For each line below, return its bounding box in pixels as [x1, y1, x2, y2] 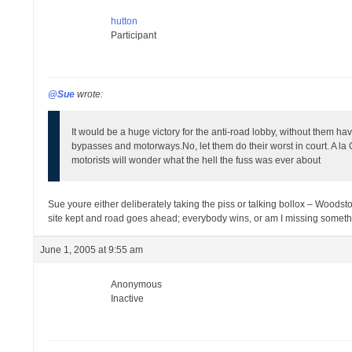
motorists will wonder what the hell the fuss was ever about [71, 155, 321, 166]
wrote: [75, 89, 104, 100]
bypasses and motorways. [71, 141, 183, 152]
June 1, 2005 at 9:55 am [40, 244, 144, 255]
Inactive [111, 293, 145, 304]
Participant [111, 30, 157, 41]
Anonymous [111, 279, 163, 290]
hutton [111, 16, 138, 27]
